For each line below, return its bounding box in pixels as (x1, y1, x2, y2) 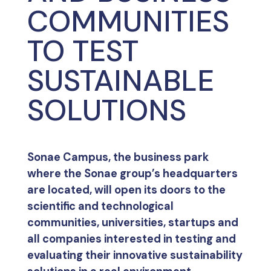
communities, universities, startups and (27, 215, 238, 230)
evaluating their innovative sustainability (27, 248, 243, 263)
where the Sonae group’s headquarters (27, 166, 238, 181)
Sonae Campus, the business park (27, 150, 209, 165)
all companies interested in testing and (27, 232, 236, 246)
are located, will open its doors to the (27, 183, 226, 197)
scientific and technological (27, 199, 174, 214)
